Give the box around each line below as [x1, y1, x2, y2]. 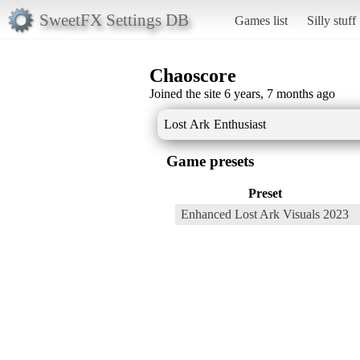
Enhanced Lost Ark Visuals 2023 [181, 207, 349, 221]
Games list [234, 13, 288, 27]
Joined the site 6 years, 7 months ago [149, 86, 335, 100]
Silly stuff [306, 13, 356, 27]
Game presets [166, 152, 254, 170]
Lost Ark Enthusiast [164, 117, 266, 131]
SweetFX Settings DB [39, 10, 189, 29]
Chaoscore [149, 64, 236, 86]
